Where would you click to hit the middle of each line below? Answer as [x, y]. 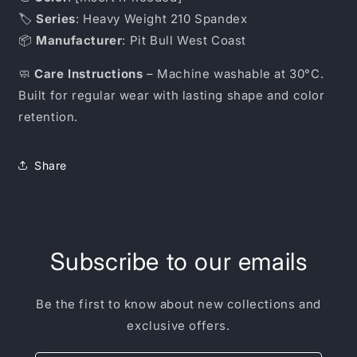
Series [56, 19]
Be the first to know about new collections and [178, 304]
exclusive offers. [178, 326]
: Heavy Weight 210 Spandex [161, 19]
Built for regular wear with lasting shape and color [172, 96]
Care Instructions [89, 74]
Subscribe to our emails [178, 262]
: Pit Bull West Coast [184, 41]
